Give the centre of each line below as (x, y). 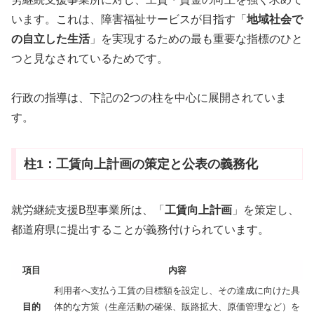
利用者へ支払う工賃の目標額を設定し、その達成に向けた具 (177, 290)
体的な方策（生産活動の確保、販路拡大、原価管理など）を (177, 306)
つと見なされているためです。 (90, 58)
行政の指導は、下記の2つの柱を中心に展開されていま (149, 98)
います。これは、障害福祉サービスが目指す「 (129, 19)
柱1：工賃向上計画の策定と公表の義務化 (141, 164)
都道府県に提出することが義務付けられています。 (140, 229)
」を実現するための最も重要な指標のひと (196, 39)
